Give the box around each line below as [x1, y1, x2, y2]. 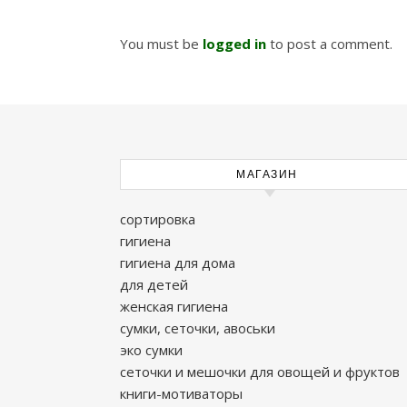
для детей [120, 275, 188, 293]
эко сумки [120, 341, 183, 359]
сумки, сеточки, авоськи [120, 319, 275, 337]
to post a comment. [266, 35, 392, 53]
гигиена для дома [120, 253, 235, 272]
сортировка [120, 210, 195, 228]
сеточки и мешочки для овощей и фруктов [120, 362, 400, 381]
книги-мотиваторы [120, 384, 243, 402]
